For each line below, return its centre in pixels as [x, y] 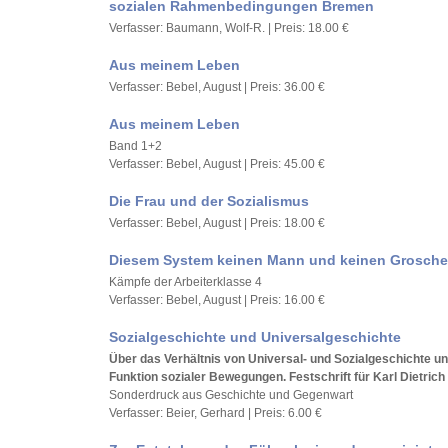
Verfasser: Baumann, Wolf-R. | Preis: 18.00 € [229, 28]
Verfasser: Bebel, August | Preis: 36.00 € [217, 87]
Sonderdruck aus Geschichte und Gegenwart [231, 395]
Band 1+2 [135, 146]
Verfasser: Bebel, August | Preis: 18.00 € [217, 223]
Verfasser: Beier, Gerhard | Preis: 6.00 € [215, 413]
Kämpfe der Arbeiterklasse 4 [185, 282]
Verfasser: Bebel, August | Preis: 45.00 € [217, 164]
